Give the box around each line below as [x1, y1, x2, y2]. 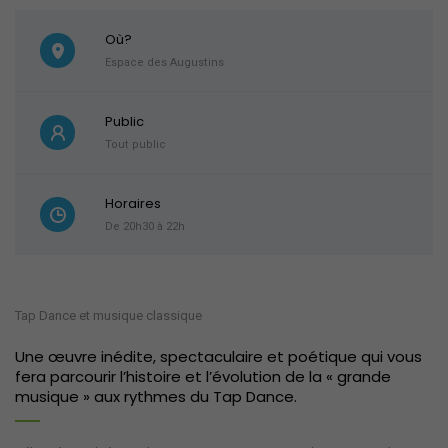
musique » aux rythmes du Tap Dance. [15, 386, 297, 408]
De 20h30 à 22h [105, 220, 185, 234]
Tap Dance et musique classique [15, 308, 202, 324]
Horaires [105, 194, 161, 214]
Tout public [105, 138, 166, 152]
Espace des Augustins [105, 56, 224, 70]
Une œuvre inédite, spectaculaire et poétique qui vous [15, 346, 422, 368]
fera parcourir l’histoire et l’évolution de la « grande [15, 366, 391, 388]
